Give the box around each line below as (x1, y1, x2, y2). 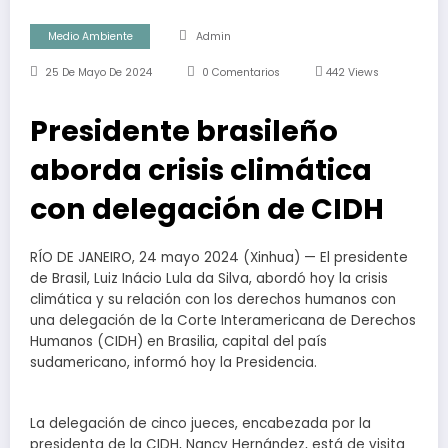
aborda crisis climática (30, 150, 372, 191)
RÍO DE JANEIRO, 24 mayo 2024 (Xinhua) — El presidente (30, 248, 408, 268)
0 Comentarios (201, 65, 280, 81)
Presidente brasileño (30, 111, 338, 152)
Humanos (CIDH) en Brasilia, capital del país (30, 332, 327, 352)
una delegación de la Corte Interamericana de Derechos (30, 311, 416, 331)
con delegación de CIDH (30, 189, 384, 230)
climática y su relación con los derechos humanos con (30, 290, 396, 310)
